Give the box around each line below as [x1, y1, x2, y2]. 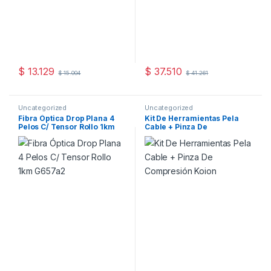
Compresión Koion [144, 131, 215, 140]
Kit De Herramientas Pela [144, 114, 239, 123]
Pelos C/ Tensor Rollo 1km [18, 122, 115, 132]
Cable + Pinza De [144, 122, 207, 132]
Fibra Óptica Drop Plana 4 [18, 114, 114, 123]
